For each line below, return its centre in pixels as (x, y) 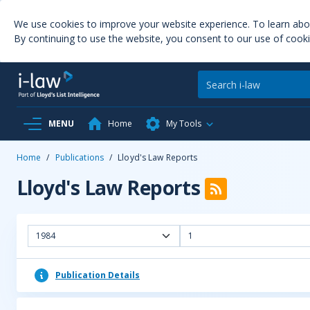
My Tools (184, 124)
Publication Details (98, 275)
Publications (80, 157)
